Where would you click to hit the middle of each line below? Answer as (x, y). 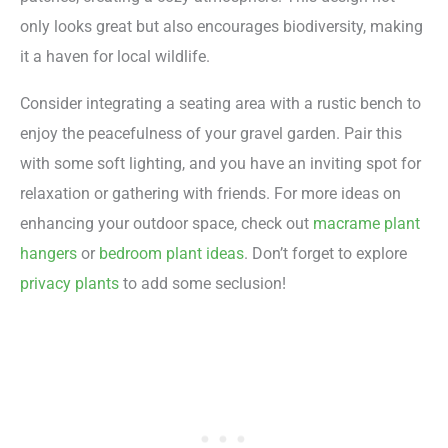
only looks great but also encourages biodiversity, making (221, 27)
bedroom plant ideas (171, 253)
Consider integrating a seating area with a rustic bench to (220, 103)
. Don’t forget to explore (325, 253)
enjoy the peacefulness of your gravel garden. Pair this (211, 133)
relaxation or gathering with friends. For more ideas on (210, 193)
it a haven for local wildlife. (115, 57)
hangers (48, 253)
